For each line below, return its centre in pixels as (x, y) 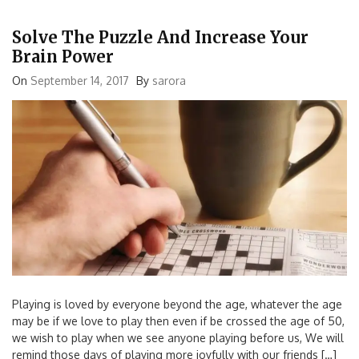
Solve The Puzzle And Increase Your (160, 37)
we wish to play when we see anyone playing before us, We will (178, 337)
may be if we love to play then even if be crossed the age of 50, (178, 321)
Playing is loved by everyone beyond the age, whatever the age (177, 304)
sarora (169, 80)
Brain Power (63, 56)
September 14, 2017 (80, 80)
